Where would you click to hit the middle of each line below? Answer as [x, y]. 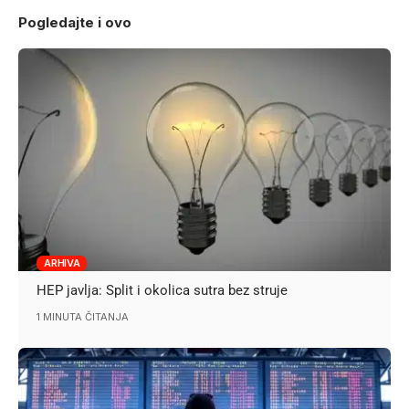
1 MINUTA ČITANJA [83, 317]
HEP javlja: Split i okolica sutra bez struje [163, 291]
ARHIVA [62, 263]
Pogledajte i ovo [75, 22]
